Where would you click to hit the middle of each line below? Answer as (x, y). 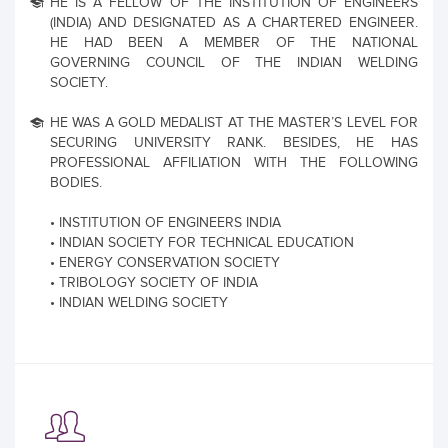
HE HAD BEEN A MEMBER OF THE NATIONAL (234, 43)
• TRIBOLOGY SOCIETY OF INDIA (154, 283)
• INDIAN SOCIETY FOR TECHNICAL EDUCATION (202, 243)
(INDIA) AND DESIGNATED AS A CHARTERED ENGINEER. (234, 23)
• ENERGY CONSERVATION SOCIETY (165, 263)
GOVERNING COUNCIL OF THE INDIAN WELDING (234, 63)
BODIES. (76, 183)
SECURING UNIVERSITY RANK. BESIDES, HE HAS (234, 143)
